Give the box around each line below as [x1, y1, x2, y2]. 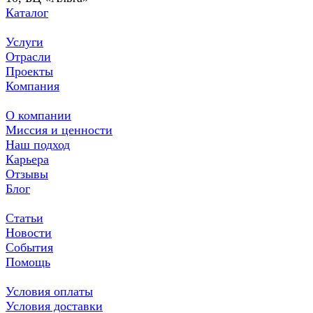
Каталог [6, 5, 48, 20]
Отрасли [6, 49, 51, 64]
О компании [6, 108, 71, 122]
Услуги [6, 34, 43, 49]
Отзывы [6, 166, 48, 181]
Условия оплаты [6, 284, 93, 298]
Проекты [6, 64, 53, 78]
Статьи [6, 210, 43, 225]
